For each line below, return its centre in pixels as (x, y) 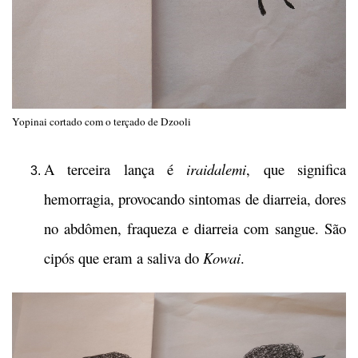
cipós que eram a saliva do (123, 257)
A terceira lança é (109, 169)
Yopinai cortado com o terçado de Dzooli (101, 121)
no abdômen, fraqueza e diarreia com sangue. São (195, 228)
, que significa (296, 169)
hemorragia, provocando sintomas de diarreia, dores (195, 198)
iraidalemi (217, 169)
